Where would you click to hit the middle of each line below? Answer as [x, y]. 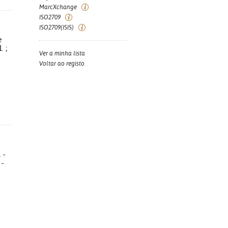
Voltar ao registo [62, 64]
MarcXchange [58, 7]
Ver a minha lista [62, 53]
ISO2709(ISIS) [56, 27]
